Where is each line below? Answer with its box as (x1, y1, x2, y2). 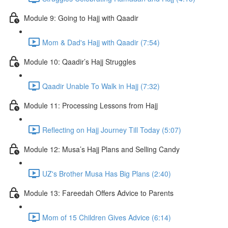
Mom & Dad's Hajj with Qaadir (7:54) (42, 37, 160, 47)
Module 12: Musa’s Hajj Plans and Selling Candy (24, 144, 180, 154)
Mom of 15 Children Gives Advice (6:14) (42, 212, 171, 222)
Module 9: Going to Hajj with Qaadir (24, 12, 138, 23)
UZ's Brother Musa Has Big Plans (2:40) (42, 168, 171, 179)
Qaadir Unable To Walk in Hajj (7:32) (42, 80, 160, 91)
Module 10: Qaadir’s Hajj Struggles (24, 56, 136, 67)
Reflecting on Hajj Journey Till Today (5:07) (42, 124, 181, 135)
